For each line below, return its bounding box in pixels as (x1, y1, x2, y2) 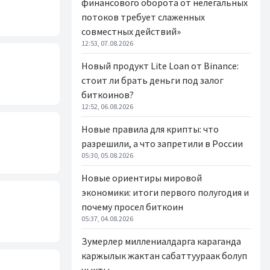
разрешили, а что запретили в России (81, 137, 243, 149)
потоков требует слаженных (81, 11, 205, 23)
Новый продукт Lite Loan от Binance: (81, 60, 239, 72)
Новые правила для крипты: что (81, 123, 219, 135)
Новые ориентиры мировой (81, 172, 202, 184)
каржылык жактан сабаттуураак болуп (81, 250, 247, 262)
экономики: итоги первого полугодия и (81, 186, 249, 198)
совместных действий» (81, 25, 181, 37)
